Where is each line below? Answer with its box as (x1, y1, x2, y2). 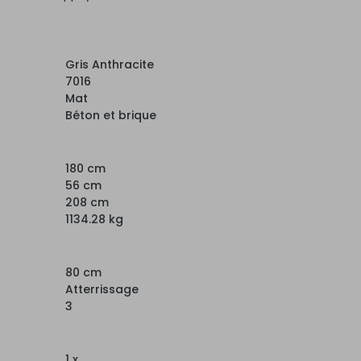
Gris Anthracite (65, 56, 154, 73)
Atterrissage (65, 280, 139, 297)
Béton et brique (65, 106, 156, 123)
